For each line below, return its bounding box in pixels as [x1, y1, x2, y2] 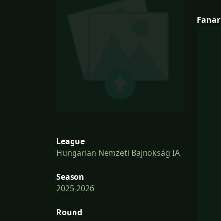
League [56, 136, 85, 147]
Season [56, 171, 84, 183]
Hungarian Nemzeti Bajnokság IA [56, 147, 180, 159]
